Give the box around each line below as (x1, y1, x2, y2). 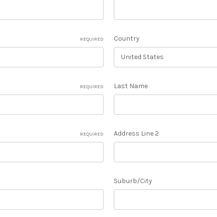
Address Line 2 (113, 129, 159, 138)
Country (113, 34, 139, 43)
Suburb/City (113, 176, 152, 185)
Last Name (113, 81, 148, 90)
